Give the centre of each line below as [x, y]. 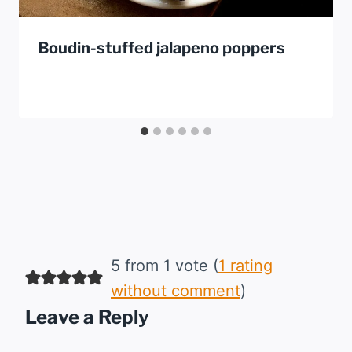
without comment [175, 290]
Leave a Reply [87, 317]
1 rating [245, 265]
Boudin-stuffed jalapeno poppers [161, 48]
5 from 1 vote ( [164, 265]
